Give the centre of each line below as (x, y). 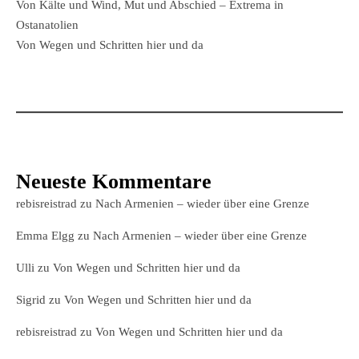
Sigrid (31, 300)
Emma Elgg (45, 236)
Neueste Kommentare (114, 182)
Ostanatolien (47, 25)
